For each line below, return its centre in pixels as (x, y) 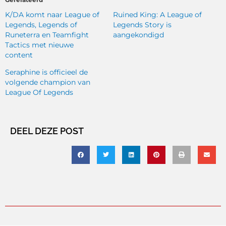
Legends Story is (142, 24)
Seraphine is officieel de (46, 72)
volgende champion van (48, 82)
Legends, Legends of (41, 24)
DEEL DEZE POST (47, 131)
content (19, 55)
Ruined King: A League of (157, 14)
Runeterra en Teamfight (47, 35)
